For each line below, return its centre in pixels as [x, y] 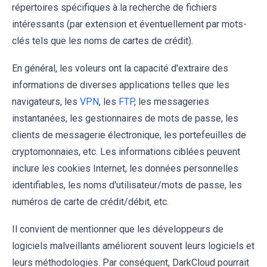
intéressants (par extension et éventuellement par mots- [129, 24]
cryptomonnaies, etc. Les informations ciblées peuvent [126, 151]
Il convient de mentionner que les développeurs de [118, 229]
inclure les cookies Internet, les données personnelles [125, 168]
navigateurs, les [46, 101]
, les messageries [172, 101]
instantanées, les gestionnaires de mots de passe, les [125, 118]
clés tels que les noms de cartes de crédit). [103, 41]
